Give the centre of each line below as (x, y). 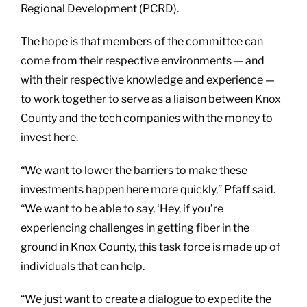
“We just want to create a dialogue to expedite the (146, 299)
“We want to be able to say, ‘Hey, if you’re (122, 208)
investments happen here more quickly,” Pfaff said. (148, 189)
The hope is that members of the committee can (142, 41)
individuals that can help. (83, 266)
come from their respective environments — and (143, 60)
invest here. (49, 137)
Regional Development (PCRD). (100, 8)
